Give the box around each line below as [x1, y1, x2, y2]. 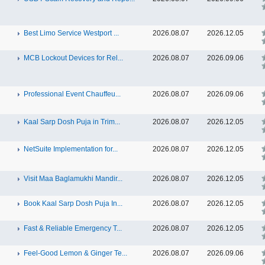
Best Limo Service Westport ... [24, 29, 119, 37]
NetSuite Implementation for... [24, 145, 118, 153]
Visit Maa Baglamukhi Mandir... [24, 174, 122, 183]
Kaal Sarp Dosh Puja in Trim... [24, 118, 120, 126]
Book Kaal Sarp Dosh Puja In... [24, 199, 122, 208]
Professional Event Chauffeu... [24, 90, 121, 98]
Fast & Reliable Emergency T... [24, 224, 122, 232]
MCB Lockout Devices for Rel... [24, 54, 123, 62]
